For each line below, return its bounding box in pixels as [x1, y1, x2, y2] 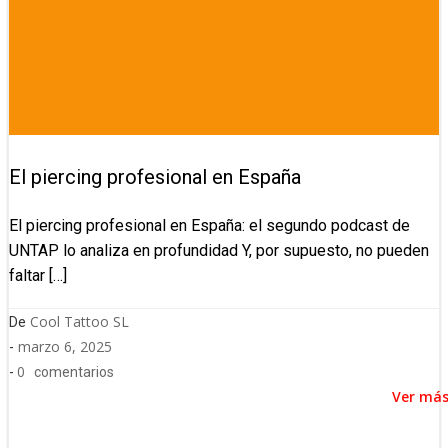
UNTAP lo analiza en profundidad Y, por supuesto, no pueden [9, 241, 429, 261]
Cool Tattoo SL [30, 312, 129, 332]
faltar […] [9, 266, 67, 286]
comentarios [34, 364, 114, 381]
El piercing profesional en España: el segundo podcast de [9, 216, 410, 236]
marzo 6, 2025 [18, 337, 112, 357]
